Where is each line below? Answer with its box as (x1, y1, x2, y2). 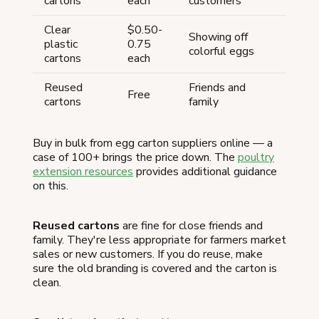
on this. (33, 177, 68, 194)
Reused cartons (33, 217, 120, 234)
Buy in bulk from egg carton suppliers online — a (33, 135, 273, 151)
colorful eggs (189, 43, 254, 59)
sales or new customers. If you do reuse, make (33, 246, 263, 262)
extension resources (33, 163, 133, 179)
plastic (44, 36, 78, 52)
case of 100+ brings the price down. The (33, 149, 238, 165)
